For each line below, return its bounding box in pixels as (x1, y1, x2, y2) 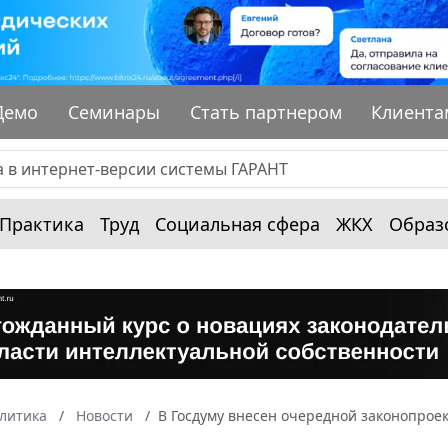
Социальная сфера (155, 211, 320, 236)
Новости (76, 405, 133, 425)
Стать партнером (189, 99, 342, 124)
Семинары (68, 99, 161, 124)
